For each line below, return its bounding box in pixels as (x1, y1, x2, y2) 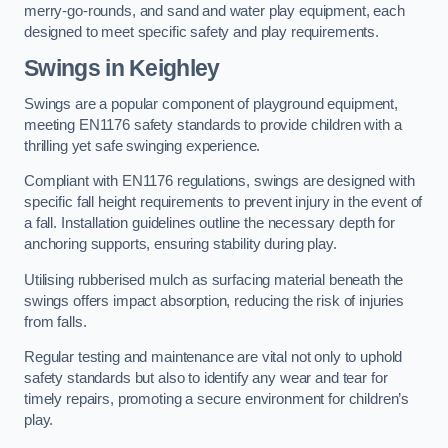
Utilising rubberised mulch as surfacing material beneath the (24, 271, 404, 288)
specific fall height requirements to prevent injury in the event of (24, 194, 423, 211)
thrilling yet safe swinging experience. (24, 137, 261, 154)
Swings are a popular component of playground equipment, (24, 95, 399, 112)
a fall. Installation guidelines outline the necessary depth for (24, 215, 395, 232)
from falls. (24, 313, 91, 330)
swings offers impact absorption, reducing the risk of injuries (24, 292, 404, 309)
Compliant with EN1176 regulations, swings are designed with (24, 173, 415, 190)
